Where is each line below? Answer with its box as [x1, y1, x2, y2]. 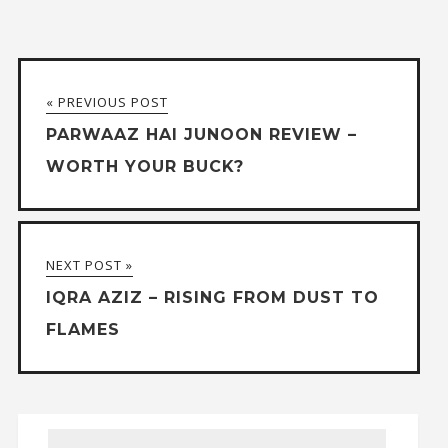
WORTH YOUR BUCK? [45, 157, 244, 176]
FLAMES [45, 320, 120, 339]
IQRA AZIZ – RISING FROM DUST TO [45, 288, 379, 307]
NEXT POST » [45, 256, 133, 274]
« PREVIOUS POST [45, 93, 168, 111]
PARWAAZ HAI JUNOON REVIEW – [45, 125, 357, 144]
